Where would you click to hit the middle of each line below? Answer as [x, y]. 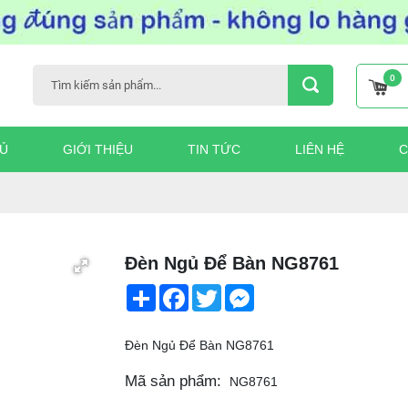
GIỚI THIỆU [98, 149]
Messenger [286, 292]
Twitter [240, 292]
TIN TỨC [214, 149]
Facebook [217, 292]
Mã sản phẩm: [173, 382]
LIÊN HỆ [320, 149]
